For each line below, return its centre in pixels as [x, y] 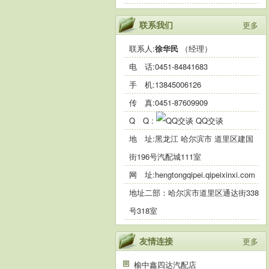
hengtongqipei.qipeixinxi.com [205, 174]
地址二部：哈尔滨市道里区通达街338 [194, 192]
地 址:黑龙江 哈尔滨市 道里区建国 [191, 138]
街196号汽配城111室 [165, 156]
